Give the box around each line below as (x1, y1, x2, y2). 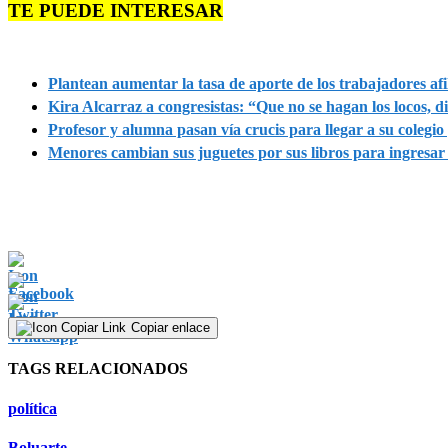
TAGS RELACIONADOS (8, 360, 188, 378)
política (8, 399, 57, 417)
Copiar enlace (131, 320, 210, 336)
